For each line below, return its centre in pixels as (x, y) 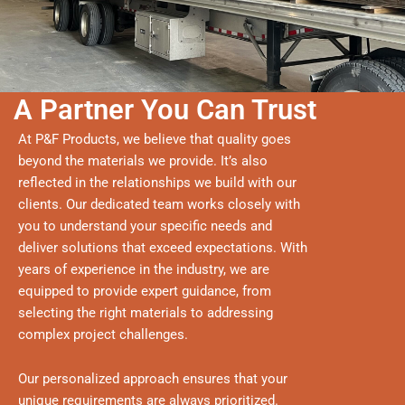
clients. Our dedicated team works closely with (159, 204)
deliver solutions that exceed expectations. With (163, 247)
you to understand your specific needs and (145, 226)
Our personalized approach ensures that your (153, 379)
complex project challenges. (103, 334)
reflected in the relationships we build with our (157, 182)
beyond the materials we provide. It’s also (143, 160)
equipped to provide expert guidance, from (145, 291)
